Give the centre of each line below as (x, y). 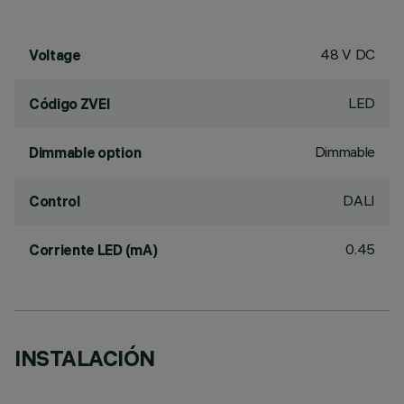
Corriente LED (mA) (93, 250)
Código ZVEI (70, 104)
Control (55, 201)
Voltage (55, 55)
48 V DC (348, 54)
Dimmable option (85, 152)
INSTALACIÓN (85, 358)
